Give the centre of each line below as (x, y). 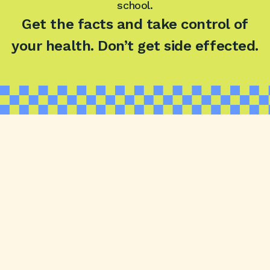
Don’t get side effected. (178, 46)
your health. (53, 46)
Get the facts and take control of (135, 24)
